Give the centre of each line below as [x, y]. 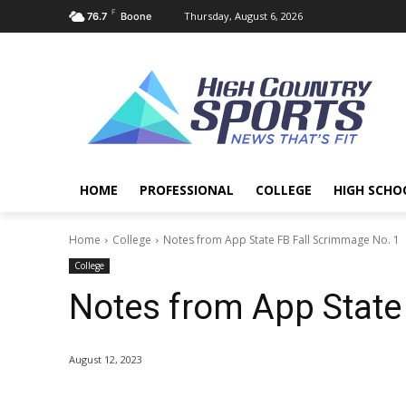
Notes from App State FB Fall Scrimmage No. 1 [281, 240]
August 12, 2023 [106, 360]
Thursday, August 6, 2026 [243, 16]
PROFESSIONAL [187, 190]
